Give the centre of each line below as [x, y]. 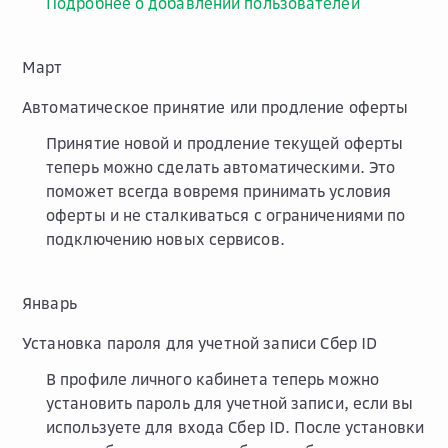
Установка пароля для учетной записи [171, 342]
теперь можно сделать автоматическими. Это [221, 166]
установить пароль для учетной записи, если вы [230, 402]
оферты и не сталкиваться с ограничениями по [226, 214]
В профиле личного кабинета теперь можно [212, 378]
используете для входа [137, 426]
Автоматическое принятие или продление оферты [215, 106]
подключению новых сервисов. [165, 238]
